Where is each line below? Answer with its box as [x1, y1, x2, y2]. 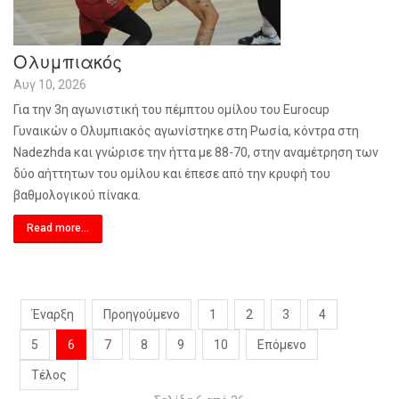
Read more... [27, 222, 89, 234]
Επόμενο [257, 338, 306, 352]
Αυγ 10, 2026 [13, 77, 86, 92]
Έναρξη [32, 307, 74, 322]
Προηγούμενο [103, 307, 180, 322]
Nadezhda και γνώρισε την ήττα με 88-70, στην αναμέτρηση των [13, 145, 379, 159]
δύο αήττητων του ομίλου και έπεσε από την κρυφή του [13, 167, 330, 181]
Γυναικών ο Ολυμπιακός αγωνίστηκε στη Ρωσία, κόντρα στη [13, 124, 359, 138]
